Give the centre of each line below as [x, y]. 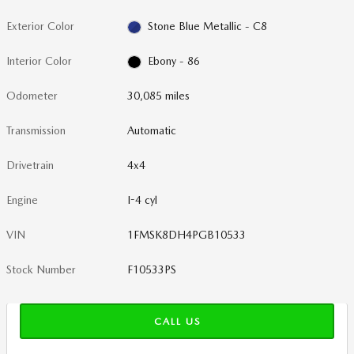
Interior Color [39, 61]
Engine [22, 200]
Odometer [32, 96]
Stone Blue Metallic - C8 [207, 26]
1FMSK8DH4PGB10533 [187, 235]
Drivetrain [30, 165]
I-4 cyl [143, 200]
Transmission [36, 130]
